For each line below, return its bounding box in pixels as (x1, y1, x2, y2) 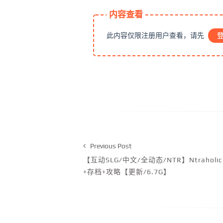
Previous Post (89, 142, 132, 150)
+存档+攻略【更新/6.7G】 (83, 168, 171, 176)
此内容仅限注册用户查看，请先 (107, 31, 204, 39)
